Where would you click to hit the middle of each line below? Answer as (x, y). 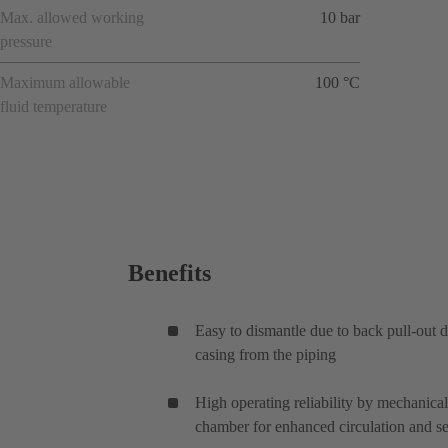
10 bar (340, 17)
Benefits (169, 272)
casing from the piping (265, 354)
